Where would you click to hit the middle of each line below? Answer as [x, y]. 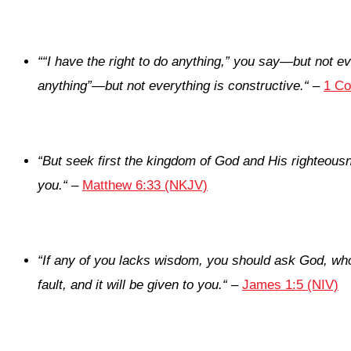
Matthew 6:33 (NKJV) [145, 186]
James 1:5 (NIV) [290, 285]
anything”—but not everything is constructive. [171, 86]
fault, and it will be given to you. [130, 285]
